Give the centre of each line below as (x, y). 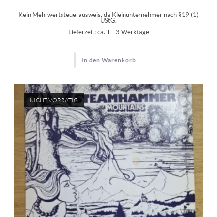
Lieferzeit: (83, 32)
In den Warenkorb (108, 60)
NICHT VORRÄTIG (54, 100)
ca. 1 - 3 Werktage (123, 32)
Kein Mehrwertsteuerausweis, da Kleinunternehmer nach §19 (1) (108, 15)
